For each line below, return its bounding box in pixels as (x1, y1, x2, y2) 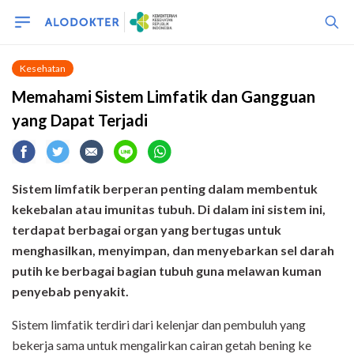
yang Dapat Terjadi (12, 111, 148, 130)
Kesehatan (20, 62, 66, 74)
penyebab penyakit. (12, 284, 129, 299)
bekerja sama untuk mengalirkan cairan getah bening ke (12, 337, 311, 352)
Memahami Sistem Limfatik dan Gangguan (12, 87, 315, 106)
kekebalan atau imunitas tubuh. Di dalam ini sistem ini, (12, 201, 326, 217)
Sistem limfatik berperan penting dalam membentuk (12, 181, 318, 196)
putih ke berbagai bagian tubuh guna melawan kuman (12, 263, 322, 278)
